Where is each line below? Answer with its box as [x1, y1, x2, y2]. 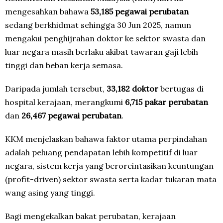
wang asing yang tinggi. [5, 188, 95, 198]
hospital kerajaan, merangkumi [5, 97, 125, 107]
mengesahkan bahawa [5, 6, 91, 16]
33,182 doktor [107, 84, 158, 94]
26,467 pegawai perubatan [21, 111, 121, 120]
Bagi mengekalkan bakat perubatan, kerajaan [5, 211, 176, 221]
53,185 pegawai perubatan [91, 6, 189, 16]
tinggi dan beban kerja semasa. [5, 60, 123, 70]
